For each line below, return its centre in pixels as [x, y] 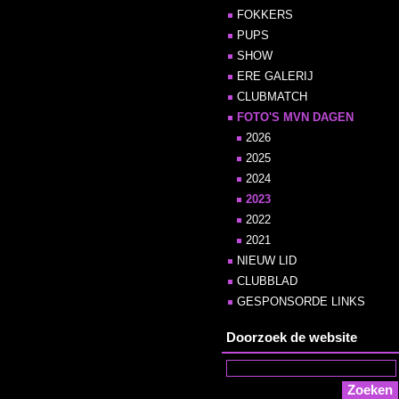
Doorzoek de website [292, 337]
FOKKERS [265, 15]
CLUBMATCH [272, 97]
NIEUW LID [267, 261]
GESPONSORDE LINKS [301, 301]
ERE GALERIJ [275, 76]
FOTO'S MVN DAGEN [295, 117]
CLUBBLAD [267, 281]
